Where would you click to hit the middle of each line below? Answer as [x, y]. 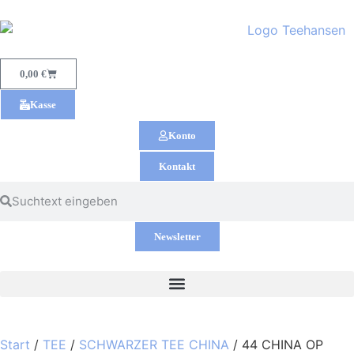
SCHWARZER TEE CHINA [154, 344]
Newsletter [177, 236]
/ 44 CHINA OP [276, 344]
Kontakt [177, 166]
